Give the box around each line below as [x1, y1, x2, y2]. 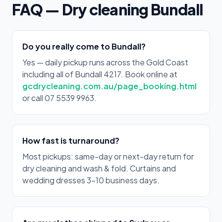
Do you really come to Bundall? [22, 41, 146, 52]
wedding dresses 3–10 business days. [22, 175, 160, 185]
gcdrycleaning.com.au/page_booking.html [22, 81, 197, 91]
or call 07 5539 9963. [22, 93, 97, 103]
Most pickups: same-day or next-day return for [22, 151, 194, 162]
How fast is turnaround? [22, 135, 119, 146]
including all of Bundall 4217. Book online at [22, 69, 177, 79]
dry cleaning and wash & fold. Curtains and [22, 163, 176, 173]
